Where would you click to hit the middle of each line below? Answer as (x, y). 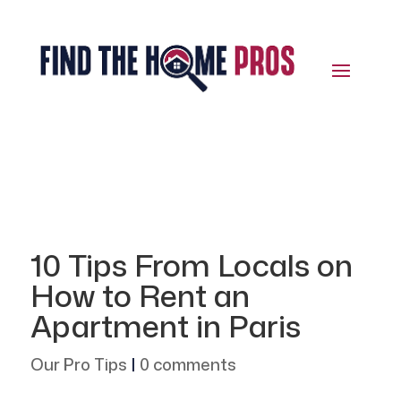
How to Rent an (140, 296)
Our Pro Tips (78, 365)
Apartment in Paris (165, 326)
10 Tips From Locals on (191, 265)
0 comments (188, 365)
